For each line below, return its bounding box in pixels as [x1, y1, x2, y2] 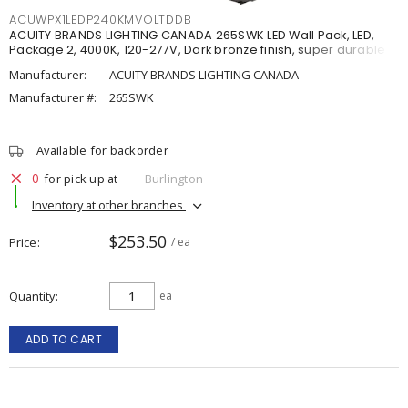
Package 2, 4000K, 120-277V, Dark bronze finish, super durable [9, 42, 386, 57]
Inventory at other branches [32, 196, 186, 213]
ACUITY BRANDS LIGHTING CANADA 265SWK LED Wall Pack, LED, [9, 27, 374, 43]
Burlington [144, 169, 203, 187]
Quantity [9, 288, 55, 304]
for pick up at [44, 169, 118, 187]
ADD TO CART [25, 331, 103, 347]
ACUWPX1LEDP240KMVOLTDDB [9, 12, 192, 27]
